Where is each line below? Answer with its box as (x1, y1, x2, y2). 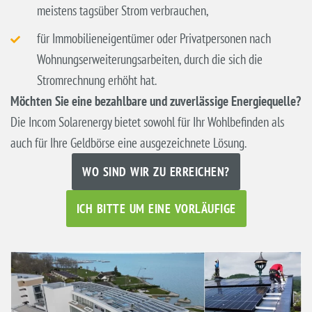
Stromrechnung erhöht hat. (36, 72, 157, 89)
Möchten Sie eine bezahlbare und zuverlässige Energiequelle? (10, 93, 301, 110)
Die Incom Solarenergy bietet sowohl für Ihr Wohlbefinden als (10, 114, 284, 131)
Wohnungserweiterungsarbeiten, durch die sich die (36, 51, 263, 68)
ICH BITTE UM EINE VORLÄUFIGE (76, 201, 236, 217)
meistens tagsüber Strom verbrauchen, (36, 2, 209, 19)
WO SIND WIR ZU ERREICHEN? (82, 164, 230, 180)
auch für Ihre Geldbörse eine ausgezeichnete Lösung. (10, 134, 247, 152)
